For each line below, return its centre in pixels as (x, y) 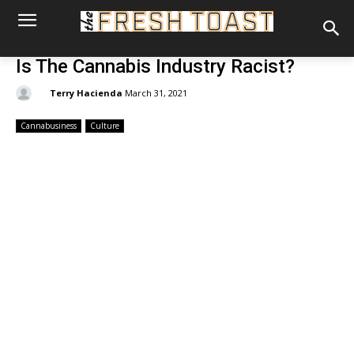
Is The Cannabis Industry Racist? (155, 66)
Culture (105, 126)
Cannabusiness (49, 126)
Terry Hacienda (86, 92)
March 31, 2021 (156, 93)
